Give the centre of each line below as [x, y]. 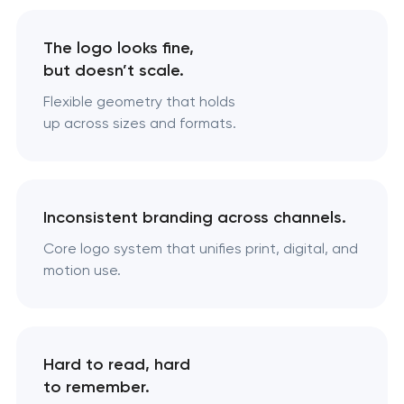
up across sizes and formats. [139, 124]
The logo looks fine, [118, 48]
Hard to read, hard [116, 365]
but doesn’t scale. [113, 71]
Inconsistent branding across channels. [194, 218]
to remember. [96, 387]
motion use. [82, 271]
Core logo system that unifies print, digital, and [200, 249]
